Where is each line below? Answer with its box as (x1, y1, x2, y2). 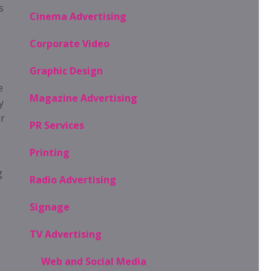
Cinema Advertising (29, 10, 126, 23)
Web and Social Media (41, 255, 147, 268)
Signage (29, 200, 70, 214)
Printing (29, 146, 70, 159)
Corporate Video (29, 37, 109, 50)
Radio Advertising (29, 173, 116, 186)
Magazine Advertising (29, 91, 137, 105)
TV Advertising (29, 227, 102, 241)
